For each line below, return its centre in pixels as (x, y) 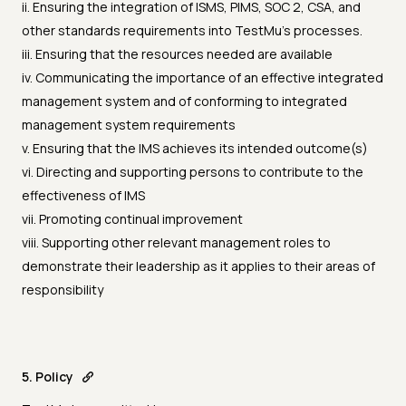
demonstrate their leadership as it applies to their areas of (198, 266)
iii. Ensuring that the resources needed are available (177, 54)
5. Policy (48, 377)
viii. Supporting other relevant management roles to (176, 243)
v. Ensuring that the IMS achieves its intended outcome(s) (195, 149)
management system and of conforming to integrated (184, 101)
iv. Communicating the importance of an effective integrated (203, 78)
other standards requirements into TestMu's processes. (192, 31)
